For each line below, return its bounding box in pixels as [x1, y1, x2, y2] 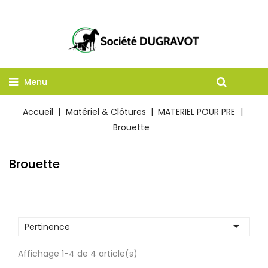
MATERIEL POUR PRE [158, 106, 236, 118]
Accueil [22, 106, 53, 118]
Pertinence [25, 221, 70, 233]
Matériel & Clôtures [65, 106, 146, 118]
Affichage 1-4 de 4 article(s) [18, 248, 138, 260]
